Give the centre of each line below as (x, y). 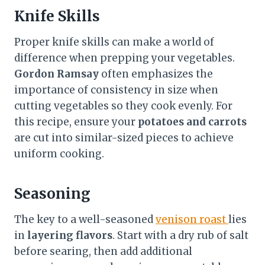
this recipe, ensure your (76, 122)
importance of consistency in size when (116, 90)
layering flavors (70, 235)
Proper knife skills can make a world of (114, 42)
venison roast (192, 219)
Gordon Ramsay (56, 74)
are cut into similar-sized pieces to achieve (124, 138)
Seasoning (52, 193)
